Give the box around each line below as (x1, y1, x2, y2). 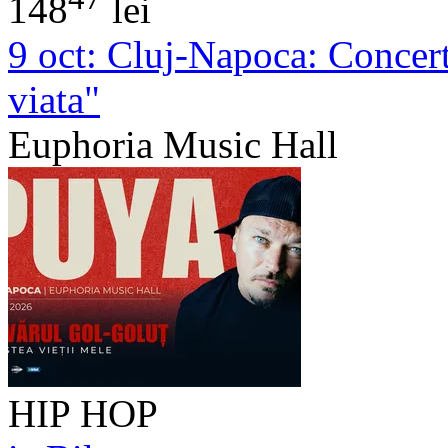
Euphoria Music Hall (8, 122, 338, 166)
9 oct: (8, 32, 97, 76)
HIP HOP (8, 391, 158, 435)
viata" (8, 77, 100, 121)
